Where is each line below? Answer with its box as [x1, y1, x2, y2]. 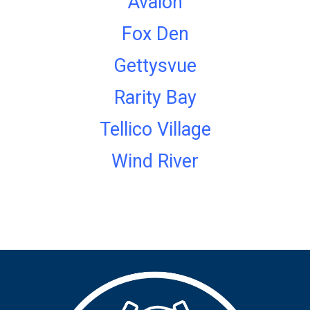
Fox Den [121, 23, 189, 46]
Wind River [111, 150, 199, 173]
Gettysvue [113, 55, 197, 77]
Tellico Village [99, 118, 211, 141]
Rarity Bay [113, 86, 197, 109]
